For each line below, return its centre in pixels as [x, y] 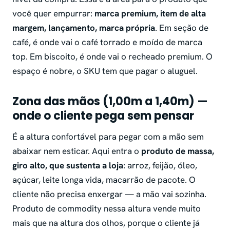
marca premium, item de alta [150, 14]
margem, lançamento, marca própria [84, 28]
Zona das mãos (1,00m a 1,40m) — [110, 102]
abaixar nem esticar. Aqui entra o [77, 151]
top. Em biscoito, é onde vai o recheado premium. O [112, 57]
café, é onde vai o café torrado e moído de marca [107, 42]
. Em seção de [182, 28]
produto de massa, [178, 151]
